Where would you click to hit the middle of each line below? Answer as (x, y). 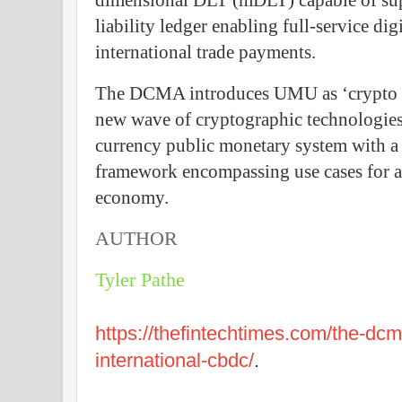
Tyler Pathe (140, 280)
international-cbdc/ (175, 361)
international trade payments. (205, 52)
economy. (132, 198)
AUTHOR (136, 239)
